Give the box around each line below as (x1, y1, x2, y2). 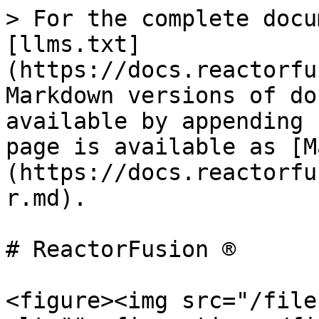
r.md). (6, 185, 87, 211)
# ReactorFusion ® (6, 236, 236, 262)
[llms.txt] (6, 31, 141, 57)
